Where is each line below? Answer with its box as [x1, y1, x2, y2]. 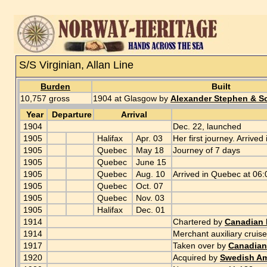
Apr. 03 [133, 133, 165, 143]
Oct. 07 [133, 181, 166, 191]
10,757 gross [20, 94, 72, 103]
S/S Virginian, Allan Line [19, 59, 133, 71]
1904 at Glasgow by [93, 94, 170, 103]
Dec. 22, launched [173, 122, 241, 131]
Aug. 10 [133, 169, 167, 179]
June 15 [133, 157, 169, 167]
